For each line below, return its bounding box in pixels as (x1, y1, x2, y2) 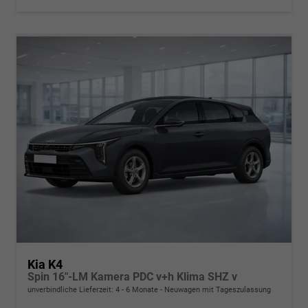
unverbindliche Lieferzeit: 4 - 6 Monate (27, 285, 160, 295)
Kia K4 (27, 257, 63, 272)
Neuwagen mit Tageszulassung (162, 285, 271, 295)
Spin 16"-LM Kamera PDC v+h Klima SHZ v (27, 270, 237, 284)
